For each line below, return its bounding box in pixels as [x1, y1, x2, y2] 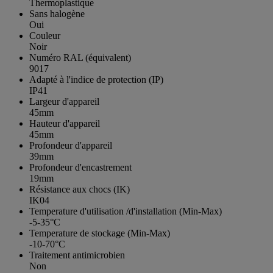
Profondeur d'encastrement [29, 161, 132, 172]
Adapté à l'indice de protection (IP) [29, 74, 163, 85]
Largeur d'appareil [29, 96, 99, 107]
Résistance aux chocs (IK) [29, 183, 130, 194]
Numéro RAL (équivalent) [29, 52, 131, 63]
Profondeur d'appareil [29, 140, 112, 151]
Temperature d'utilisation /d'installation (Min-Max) [29, 205, 222, 216]
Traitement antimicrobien [29, 249, 125, 260]
